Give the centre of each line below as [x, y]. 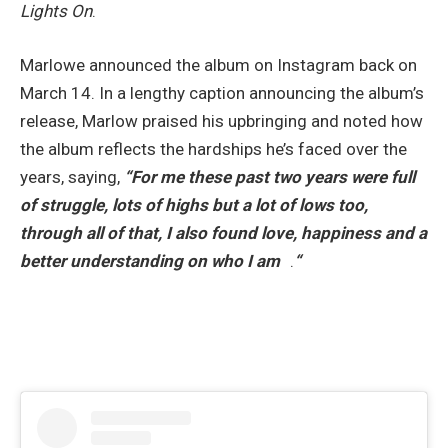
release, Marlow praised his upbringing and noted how [221, 121]
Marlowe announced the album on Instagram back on [218, 65]
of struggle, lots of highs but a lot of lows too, [194, 205]
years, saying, [72, 177]
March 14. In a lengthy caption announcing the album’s [222, 93]
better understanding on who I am [155, 261]
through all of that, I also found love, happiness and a [223, 233]
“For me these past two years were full [269, 177]
